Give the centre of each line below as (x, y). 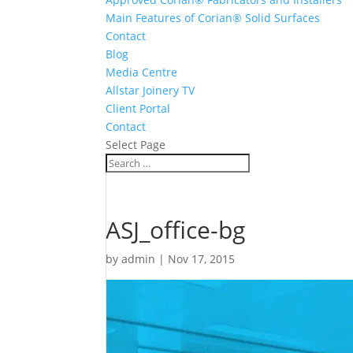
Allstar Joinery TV (150, 91)
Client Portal (138, 109)
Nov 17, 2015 (202, 259)
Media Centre (142, 72)
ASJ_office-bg (176, 230)
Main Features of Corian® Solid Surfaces (213, 18)
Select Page (136, 145)
